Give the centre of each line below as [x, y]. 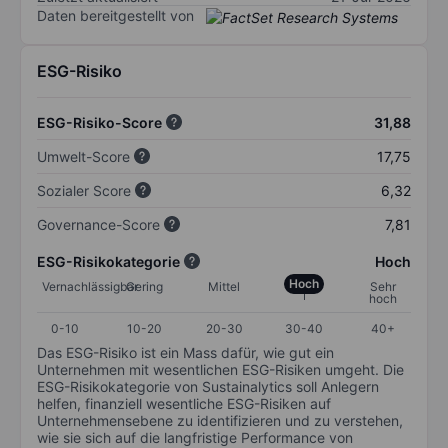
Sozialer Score [84, 190]
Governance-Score [98, 224]
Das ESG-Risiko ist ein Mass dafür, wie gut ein [185, 352]
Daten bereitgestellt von [115, 16]
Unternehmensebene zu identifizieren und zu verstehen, [220, 420]
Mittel [224, 286]
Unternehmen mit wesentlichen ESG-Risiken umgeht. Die [220, 369]
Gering [144, 286]
